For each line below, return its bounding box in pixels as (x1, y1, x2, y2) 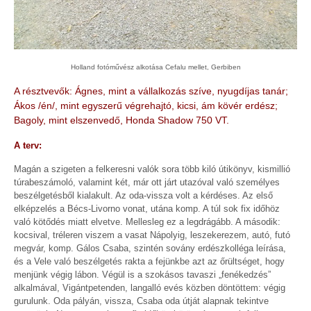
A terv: (14, 140, 42, 151)
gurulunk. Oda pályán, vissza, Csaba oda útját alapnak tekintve (14, 296, 269, 307)
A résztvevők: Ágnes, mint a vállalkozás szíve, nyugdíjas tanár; (14, 85, 288, 96)
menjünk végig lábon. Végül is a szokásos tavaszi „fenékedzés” (14, 269, 271, 280)
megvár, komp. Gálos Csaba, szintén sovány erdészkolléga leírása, (14, 243, 286, 254)
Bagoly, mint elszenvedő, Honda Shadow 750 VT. (14, 114, 229, 126)
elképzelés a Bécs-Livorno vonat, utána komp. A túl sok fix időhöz (14, 203, 280, 215)
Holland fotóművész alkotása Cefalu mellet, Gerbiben (70, 63, 241, 72)
